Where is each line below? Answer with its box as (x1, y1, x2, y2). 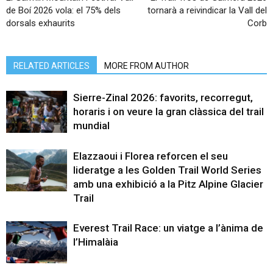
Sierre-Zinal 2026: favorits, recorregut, (73, 91, 253, 104)
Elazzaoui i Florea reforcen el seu (73, 149, 228, 162)
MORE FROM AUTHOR (104, 60, 189, 71)
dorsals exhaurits (6, 17, 75, 29)
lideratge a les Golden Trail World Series (73, 163, 261, 176)
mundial (73, 119, 110, 132)
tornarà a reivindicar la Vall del (147, 4, 267, 16)
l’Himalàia (73, 235, 118, 248)
